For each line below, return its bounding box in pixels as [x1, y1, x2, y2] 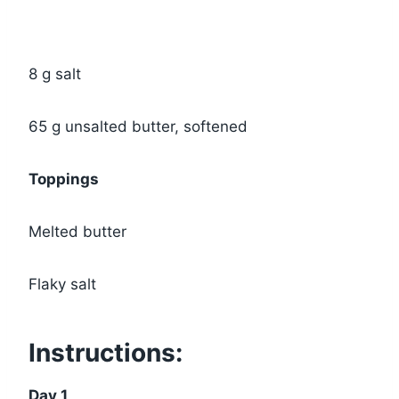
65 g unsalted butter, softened [28, 118, 248, 136]
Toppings [28, 170, 99, 189]
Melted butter [28, 223, 126, 241]
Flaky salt [28, 275, 96, 294]
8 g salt [28, 65, 81, 84]
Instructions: [28, 338, 183, 369]
